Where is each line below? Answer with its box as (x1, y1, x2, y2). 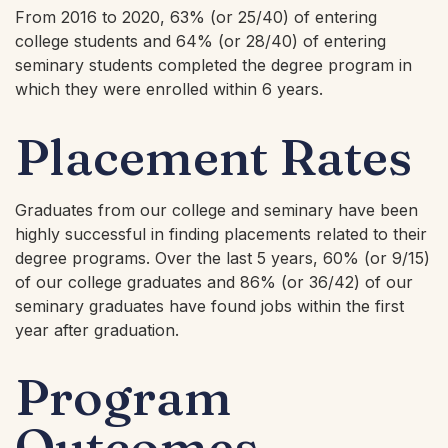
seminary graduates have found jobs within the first (15, 295, 404, 316)
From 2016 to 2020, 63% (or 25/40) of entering (15, 7, 377, 28)
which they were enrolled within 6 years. (15, 79, 323, 100)
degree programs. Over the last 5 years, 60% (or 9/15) (15, 247, 430, 268)
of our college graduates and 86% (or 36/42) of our (15, 271, 413, 292)
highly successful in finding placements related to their (15, 223, 427, 244)
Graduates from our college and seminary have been (15, 199, 418, 220)
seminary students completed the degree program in (15, 55, 412, 76)
